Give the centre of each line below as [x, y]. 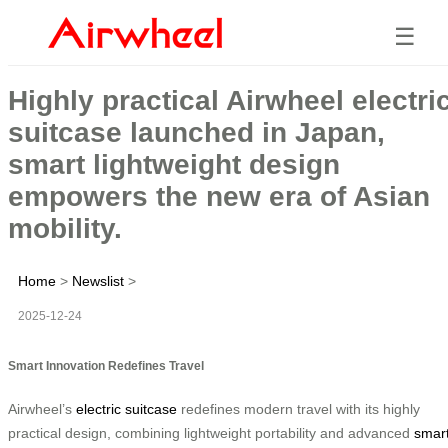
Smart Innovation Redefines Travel [106, 365]
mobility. [65, 228]
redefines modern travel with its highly [298, 408]
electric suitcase [126, 408]
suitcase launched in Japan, [196, 132]
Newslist [98, 280]
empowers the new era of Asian [219, 196]
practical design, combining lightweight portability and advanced [211, 432]
